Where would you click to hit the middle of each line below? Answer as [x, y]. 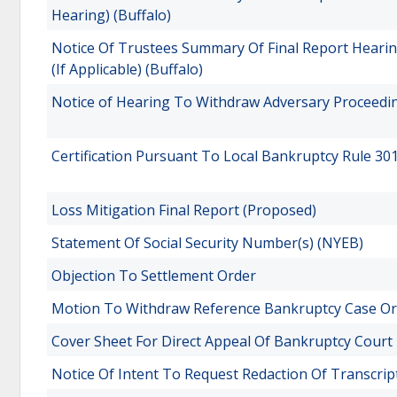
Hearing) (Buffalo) [111, 15]
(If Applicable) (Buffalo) [127, 69]
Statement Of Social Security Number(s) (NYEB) [207, 243]
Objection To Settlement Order [154, 276]
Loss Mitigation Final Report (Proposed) [184, 210]
